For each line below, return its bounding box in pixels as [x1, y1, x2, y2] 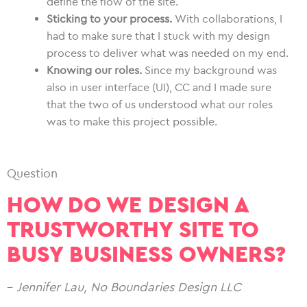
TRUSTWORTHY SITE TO [7, 216, 259, 243]
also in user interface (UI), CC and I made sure [47, 80, 271, 94]
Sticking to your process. [47, 12, 172, 25]
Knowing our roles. [47, 63, 142, 77]
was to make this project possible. [47, 114, 217, 128]
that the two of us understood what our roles [47, 97, 273, 111]
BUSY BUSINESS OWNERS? [7, 241, 286, 268]
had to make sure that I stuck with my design [47, 29, 270, 42]
